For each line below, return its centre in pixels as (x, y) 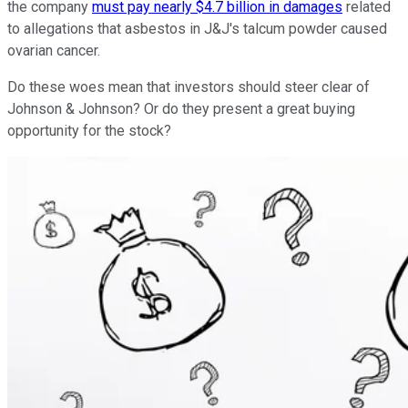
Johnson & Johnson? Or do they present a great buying (181, 108)
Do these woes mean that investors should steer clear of (189, 87)
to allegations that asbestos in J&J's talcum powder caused (197, 28)
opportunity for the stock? (89, 130)
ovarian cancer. (54, 50)
